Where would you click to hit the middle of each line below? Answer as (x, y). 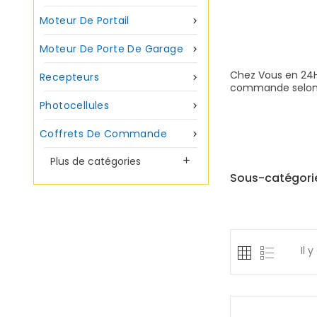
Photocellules (75, 105)
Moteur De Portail (85, 21)
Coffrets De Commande (103, 134)
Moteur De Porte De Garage (111, 49)
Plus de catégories (96, 161)
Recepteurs (69, 77)
